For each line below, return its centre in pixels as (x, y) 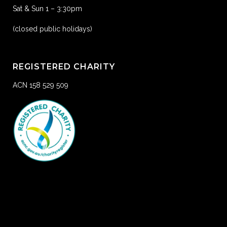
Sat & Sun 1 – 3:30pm (47, 9)
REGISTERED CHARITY (64, 67)
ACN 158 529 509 (41, 85)
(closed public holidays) (52, 29)
